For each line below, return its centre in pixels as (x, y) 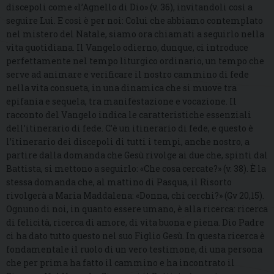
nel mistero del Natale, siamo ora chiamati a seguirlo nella (135, 34)
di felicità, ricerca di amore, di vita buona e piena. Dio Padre (135, 223)
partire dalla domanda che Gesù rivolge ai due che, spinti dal (137, 155)
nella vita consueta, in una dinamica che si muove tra (121, 88)
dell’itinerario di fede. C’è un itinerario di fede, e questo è (130, 128)
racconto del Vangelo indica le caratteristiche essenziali (129, 115)
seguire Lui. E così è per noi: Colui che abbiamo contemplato (135, 21)
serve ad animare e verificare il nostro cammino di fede (128, 75)
